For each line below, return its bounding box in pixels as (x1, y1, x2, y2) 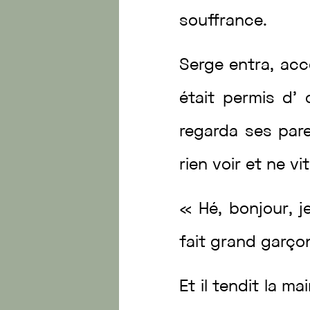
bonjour (228, 202, 289, 217)
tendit (212, 280, 264, 295)
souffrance (179, 14, 264, 29)
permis (222, 91, 283, 107)
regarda (179, 125, 245, 140)
